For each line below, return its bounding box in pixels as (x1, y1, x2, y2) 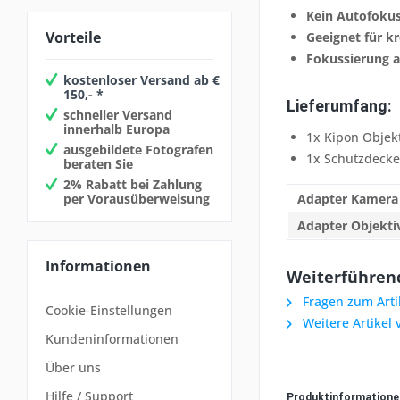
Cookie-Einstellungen (46, 302, 172, 320)
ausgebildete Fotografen (63, 140, 213, 158)
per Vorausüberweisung (63, 189, 210, 207)
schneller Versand (63, 105, 172, 123)
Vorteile (46, 28, 101, 47)
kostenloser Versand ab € (63, 71, 220, 88)
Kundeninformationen (46, 330, 179, 348)
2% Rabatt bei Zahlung (63, 175, 202, 193)
